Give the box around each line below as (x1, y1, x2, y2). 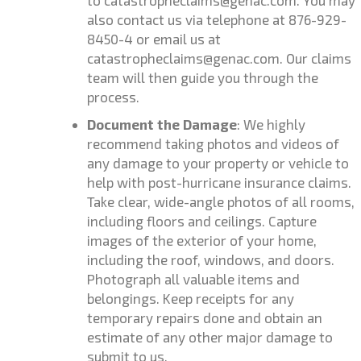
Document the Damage (87, 116, 237, 132)
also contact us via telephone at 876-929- (87, 11, 346, 27)
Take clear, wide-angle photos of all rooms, (87, 193, 355, 210)
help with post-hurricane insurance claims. (87, 174, 351, 190)
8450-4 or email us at (87, 31, 221, 47)
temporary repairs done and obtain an (87, 309, 322, 326)
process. (87, 89, 139, 105)
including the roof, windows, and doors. (87, 251, 334, 268)
